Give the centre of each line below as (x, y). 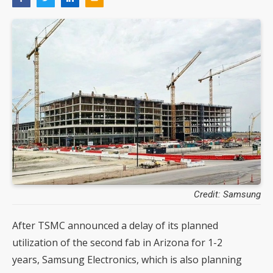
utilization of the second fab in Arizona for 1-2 (117, 243)
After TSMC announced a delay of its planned (115, 225)
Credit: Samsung (227, 194)
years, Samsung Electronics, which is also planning (127, 260)
